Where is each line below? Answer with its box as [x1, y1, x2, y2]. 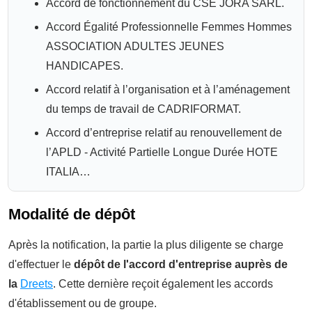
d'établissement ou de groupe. [8, 297, 157, 309]
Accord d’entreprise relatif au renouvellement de [46, 126, 282, 139]
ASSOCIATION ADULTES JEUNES [46, 40, 224, 52]
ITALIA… [46, 165, 91, 178]
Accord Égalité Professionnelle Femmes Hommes [46, 20, 292, 33]
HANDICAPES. [46, 59, 123, 72]
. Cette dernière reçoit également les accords [53, 277, 273, 290]
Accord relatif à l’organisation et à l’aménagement [46, 83, 290, 95]
